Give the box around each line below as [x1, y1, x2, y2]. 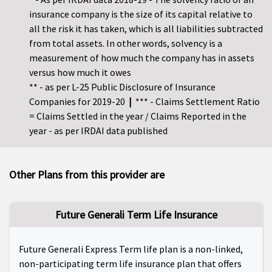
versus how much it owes [29, 66, 131, 79]
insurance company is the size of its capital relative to [29, 8, 253, 21]
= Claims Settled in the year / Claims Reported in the [29, 110, 246, 123]
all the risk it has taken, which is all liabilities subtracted [29, 22, 263, 35]
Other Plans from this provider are [9, 168, 165, 182]
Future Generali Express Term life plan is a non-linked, [19, 243, 243, 256]
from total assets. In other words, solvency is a [29, 37, 222, 50]
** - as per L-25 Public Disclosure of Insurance [29, 81, 216, 93]
